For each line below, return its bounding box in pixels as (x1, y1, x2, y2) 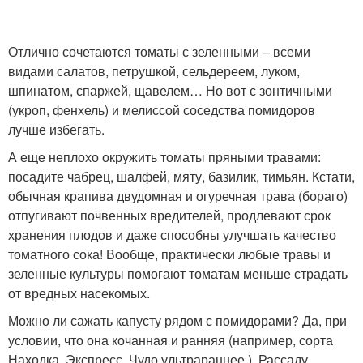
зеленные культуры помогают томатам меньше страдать (8, 264, 348, 283)
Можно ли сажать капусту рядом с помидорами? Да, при (8, 311, 347, 330)
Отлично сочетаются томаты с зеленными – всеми (8, 42, 310, 61)
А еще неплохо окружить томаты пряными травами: (8, 147, 321, 166)
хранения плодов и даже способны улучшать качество (8, 225, 336, 244)
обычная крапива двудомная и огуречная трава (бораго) (8, 186, 348, 205)
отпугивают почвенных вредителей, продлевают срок (8, 206, 331, 224)
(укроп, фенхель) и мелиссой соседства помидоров (8, 100, 315, 119)
